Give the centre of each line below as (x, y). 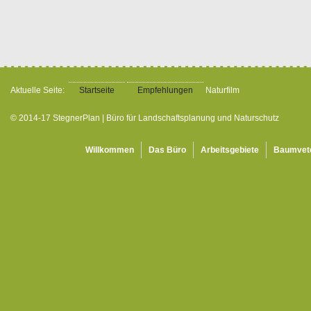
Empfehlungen (165, 90)
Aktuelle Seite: (40, 90)
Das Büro (167, 150)
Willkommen (110, 150)
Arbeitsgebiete (230, 150)
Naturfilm (222, 90)
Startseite (97, 90)
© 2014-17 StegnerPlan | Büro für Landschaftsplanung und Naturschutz (145, 118)
